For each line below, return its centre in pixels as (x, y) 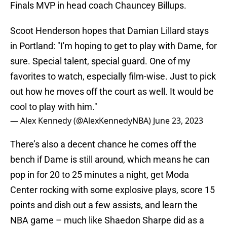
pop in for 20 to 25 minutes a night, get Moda (100, 175)
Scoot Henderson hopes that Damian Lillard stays (109, 31)
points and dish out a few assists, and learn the (104, 205)
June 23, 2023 (178, 121)
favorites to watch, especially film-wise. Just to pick (113, 77)
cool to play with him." (54, 107)
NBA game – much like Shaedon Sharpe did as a (107, 220)
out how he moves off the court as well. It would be (112, 92)
